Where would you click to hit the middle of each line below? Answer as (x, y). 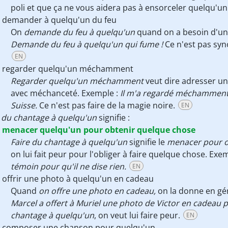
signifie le (147, 142)
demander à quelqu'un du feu (59, 20)
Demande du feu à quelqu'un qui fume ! (87, 44)
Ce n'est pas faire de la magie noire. (108, 105)
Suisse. (25, 105)
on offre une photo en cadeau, (98, 191)
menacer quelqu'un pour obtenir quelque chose (99, 130)
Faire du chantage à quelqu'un (69, 142)
